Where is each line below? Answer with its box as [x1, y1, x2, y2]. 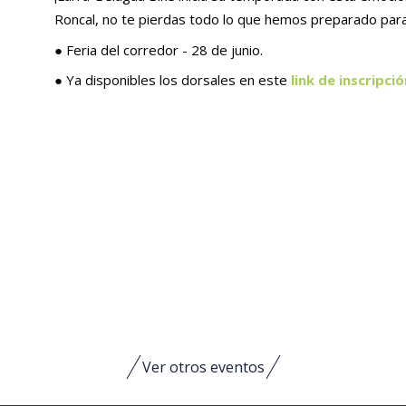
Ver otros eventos [141, 356, 265, 377]
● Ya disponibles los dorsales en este [53, 70, 291, 89]
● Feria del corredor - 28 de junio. [53, 40, 263, 59]
